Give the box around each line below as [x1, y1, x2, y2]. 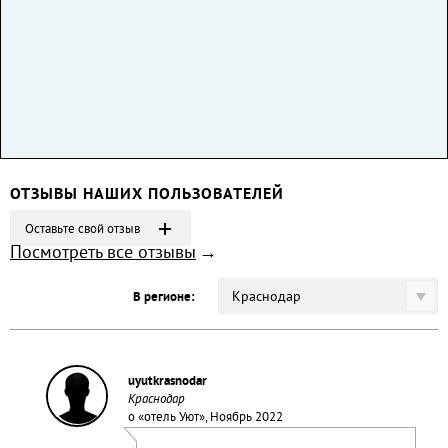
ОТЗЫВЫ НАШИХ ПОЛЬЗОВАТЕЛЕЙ [10, 185, 284, 205]
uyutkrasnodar [127, 374, 207, 390]
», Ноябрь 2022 [198, 410, 283, 426]
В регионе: [133, 290, 194, 306]
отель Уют [143, 410, 199, 426]
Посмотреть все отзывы [10, 243, 196, 265]
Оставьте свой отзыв [25, 222, 140, 238]
